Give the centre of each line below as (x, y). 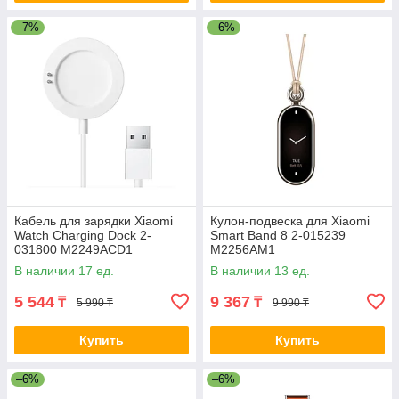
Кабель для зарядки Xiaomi (94, 221)
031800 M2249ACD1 (73, 250)
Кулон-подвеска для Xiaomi (290, 221)
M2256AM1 (243, 250)
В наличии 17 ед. (64, 271)
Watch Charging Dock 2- (83, 236)
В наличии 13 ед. (260, 271)
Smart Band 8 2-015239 (278, 236)
